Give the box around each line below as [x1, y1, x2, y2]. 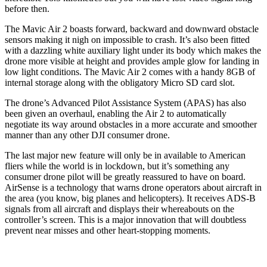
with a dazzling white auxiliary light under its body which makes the [5, 45, 261, 55]
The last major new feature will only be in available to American [5, 150, 246, 160]
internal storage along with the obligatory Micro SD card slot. [5, 77, 235, 88]
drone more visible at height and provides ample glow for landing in [5, 55, 259, 66]
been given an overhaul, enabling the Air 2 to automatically [5, 108, 226, 119]
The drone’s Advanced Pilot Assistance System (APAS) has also [5, 97, 246, 108]
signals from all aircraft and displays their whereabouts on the [5, 203, 234, 214]
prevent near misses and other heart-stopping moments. [5, 225, 210, 235]
